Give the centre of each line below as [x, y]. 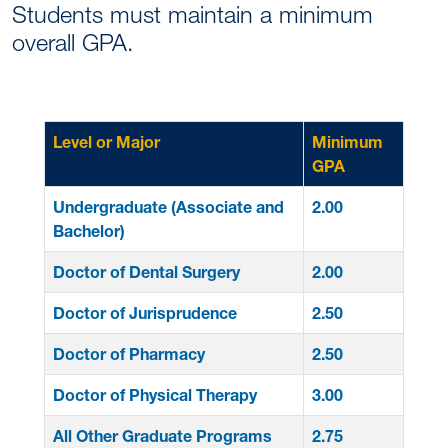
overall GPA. [73, 42]
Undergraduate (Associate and [168, 207]
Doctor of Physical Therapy [155, 395]
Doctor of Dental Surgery [146, 272]
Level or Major [106, 142]
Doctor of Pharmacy [129, 354]
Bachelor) [89, 231]
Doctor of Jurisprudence [145, 313]
